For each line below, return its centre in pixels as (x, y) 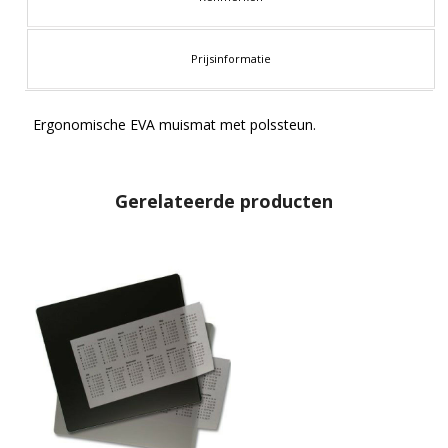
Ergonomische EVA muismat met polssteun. (174, 124)
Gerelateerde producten (224, 201)
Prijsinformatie (231, 58)
